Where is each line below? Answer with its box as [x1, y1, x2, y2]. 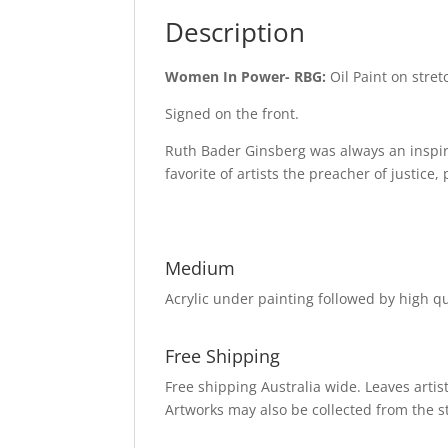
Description [165, 14, 306, 51]
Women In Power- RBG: [165, 67, 327, 87]
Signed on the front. [165, 104, 300, 124]
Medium [165, 256, 236, 281]
